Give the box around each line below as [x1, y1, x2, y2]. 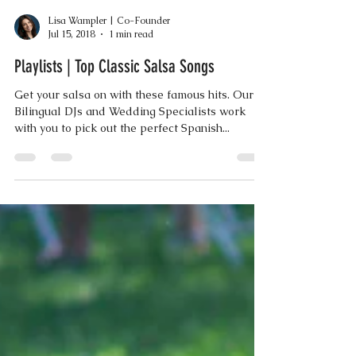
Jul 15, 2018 [48, 99, 95, 112]
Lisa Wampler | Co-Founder [48, 85, 170, 99]
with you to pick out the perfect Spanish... [14, 192, 230, 207]
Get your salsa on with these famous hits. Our [14, 159, 253, 173]
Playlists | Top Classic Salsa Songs [14, 127, 215, 149]
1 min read [109, 99, 153, 112]
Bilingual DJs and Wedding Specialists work [14, 176, 246, 190]
